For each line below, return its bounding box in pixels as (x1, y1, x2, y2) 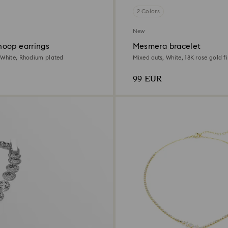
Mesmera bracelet (132, 42, 201, 50)
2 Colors (136, 8, 160, 14)
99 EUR (132, 72, 162, 85)
